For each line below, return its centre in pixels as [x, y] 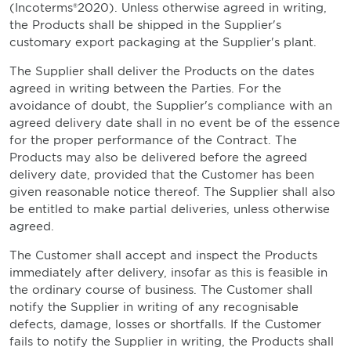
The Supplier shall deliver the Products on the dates [162, 71]
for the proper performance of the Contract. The [153, 140]
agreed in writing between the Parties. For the [145, 89]
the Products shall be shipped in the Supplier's [145, 25]
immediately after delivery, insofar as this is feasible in [168, 273]
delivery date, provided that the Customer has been [162, 175]
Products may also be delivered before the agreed [158, 157]
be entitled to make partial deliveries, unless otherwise [170, 209]
